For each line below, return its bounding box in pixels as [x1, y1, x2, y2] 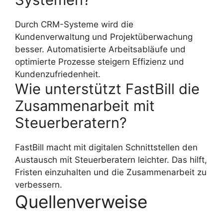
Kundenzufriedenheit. [15, 69, 101, 80]
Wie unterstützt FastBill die [15, 80, 200, 98]
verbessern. [15, 180, 62, 190]
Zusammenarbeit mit [15, 97, 155, 115]
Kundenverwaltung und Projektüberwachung [15, 32, 193, 42]
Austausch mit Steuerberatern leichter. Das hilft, [15, 155, 207, 165]
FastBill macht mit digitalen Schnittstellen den [15, 142, 198, 153]
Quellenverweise [15, 191, 147, 213]
